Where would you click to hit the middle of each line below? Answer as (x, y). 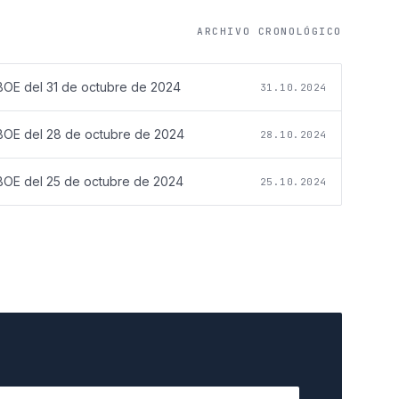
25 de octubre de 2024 (115, 182)
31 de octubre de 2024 (114, 87)
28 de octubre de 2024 (115, 134)
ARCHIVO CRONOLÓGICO (269, 32)
